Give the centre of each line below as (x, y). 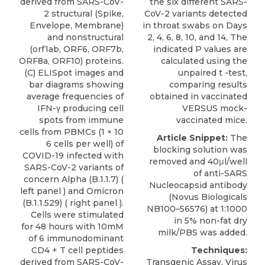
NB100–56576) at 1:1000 (197, 209)
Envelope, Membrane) (77, 25)
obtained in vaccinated (198, 96)
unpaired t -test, (213, 73)
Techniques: (219, 250)
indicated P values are (200, 49)
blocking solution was (200, 150)
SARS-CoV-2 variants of (74, 167)
